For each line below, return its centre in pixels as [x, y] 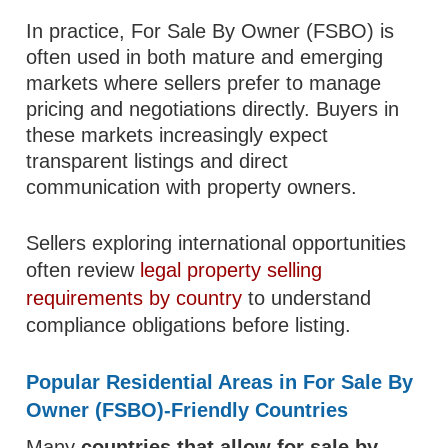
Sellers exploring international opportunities [216, 243]
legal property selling [231, 270]
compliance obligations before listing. [189, 325]
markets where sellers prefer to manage [204, 83]
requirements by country [134, 298]
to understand [307, 298]
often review [83, 270]
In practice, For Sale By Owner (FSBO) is [210, 31]
